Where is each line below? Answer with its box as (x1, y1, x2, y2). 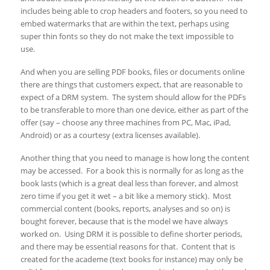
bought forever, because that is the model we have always (20, 216, 228, 227)
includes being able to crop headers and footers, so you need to (20, 5, 248, 17)
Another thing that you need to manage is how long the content (20, 152, 250, 164)
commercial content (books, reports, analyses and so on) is (20, 203, 230, 215)
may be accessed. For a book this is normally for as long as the (20, 165, 243, 177)
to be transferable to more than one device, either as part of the (20, 104, 248, 116)
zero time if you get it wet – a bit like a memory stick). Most (20, 190, 231, 202)
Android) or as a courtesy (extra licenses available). (20, 130, 200, 141)
